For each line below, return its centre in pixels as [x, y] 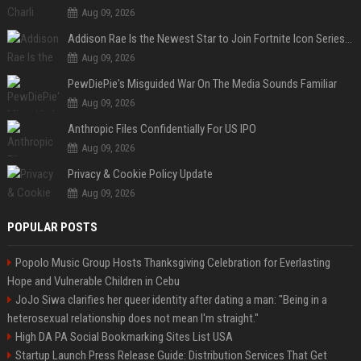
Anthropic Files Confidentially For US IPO [162, 129]
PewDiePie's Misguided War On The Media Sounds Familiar [202, 83]
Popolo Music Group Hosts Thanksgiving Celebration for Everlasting [172, 262]
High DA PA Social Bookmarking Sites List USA [124, 336]
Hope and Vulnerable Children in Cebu [93, 281]
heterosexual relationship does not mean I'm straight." [133, 318]
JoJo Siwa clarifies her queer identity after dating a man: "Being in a [171, 299]
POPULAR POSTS [52, 227]
